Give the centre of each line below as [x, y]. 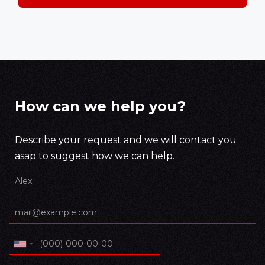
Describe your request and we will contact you [126, 140]
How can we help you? [100, 106]
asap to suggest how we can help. [95, 156]
